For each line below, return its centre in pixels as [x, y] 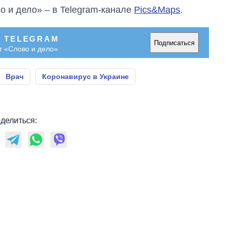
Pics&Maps [157, 10]
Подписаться [174, 43]
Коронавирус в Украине [85, 77]
